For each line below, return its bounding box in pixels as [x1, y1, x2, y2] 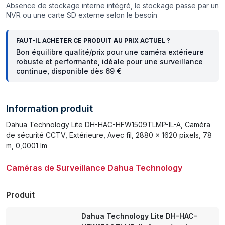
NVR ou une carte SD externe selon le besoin [6, 11, 157, 20]
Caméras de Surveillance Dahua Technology [6, 163, 182, 173]
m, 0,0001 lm [6, 141, 47, 150]
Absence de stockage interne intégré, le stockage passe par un [6, 1, 219, 10]
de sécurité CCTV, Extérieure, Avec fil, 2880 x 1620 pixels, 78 [6, 131, 212, 140]
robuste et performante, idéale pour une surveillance [16, 57, 203, 66]
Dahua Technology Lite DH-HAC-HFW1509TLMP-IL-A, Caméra [6, 120, 210, 129]
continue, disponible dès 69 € [16, 67, 122, 76]
